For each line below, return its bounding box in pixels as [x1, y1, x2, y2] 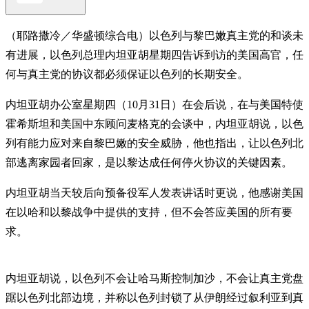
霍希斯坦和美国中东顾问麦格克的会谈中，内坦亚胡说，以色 [6, 117, 303, 130]
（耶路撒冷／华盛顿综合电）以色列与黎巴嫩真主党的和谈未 [6, 29, 303, 41]
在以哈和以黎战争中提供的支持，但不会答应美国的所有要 [6, 206, 292, 218]
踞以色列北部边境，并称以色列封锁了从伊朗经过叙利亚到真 [6, 291, 303, 303]
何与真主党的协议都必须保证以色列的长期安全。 [6, 68, 248, 80]
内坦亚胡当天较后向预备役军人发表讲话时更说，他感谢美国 [6, 186, 303, 199]
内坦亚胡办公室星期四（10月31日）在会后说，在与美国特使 [6, 98, 303, 110]
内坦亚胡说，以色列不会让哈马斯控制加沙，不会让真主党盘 [6, 272, 303, 284]
